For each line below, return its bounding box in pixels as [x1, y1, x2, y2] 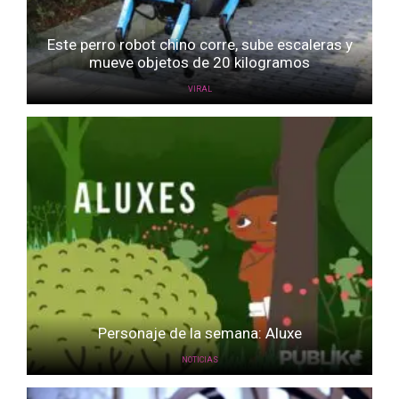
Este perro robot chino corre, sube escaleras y [46, 35, 353, 53]
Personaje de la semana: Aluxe [97, 323, 302, 342]
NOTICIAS [181, 354, 218, 364]
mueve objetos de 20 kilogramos [89, 53, 310, 71]
